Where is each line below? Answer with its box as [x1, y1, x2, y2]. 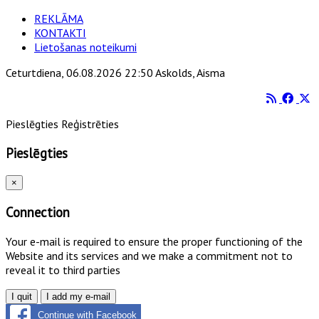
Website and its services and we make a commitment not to [6, 248, 293, 263]
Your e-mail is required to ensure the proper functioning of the [6, 234, 303, 249]
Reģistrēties [61, 117, 119, 131]
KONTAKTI [34, 26, 86, 40]
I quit [11, 291, 32, 302]
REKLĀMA [34, 11, 83, 26]
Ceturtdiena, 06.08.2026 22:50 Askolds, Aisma [6, 66, 225, 80]
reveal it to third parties [6, 262, 120, 277]
